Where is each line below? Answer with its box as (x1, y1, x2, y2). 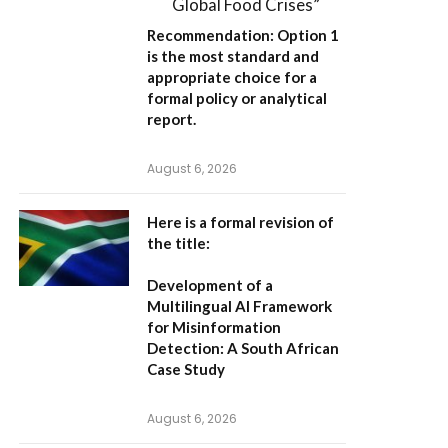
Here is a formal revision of (147, 213, 334, 232)
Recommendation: (147, 26, 274, 45)
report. (147, 110, 196, 129)
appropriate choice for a (147, 68, 317, 87)
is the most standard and (147, 47, 319, 66)
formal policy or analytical (147, 89, 327, 108)
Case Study (147, 360, 225, 379)
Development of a (147, 276, 273, 295)
